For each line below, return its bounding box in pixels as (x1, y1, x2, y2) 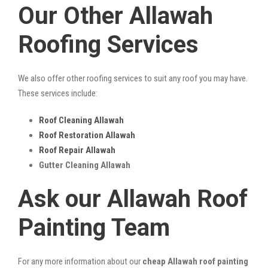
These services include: (18, 87, 98, 99)
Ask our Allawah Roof (18, 184, 248, 213)
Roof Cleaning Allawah (39, 114, 124, 126)
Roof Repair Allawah (39, 144, 115, 156)
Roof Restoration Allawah (39, 129, 135, 141)
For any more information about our (18, 255, 142, 267)
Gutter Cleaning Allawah (39, 159, 130, 170)
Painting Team (18, 213, 170, 242)
